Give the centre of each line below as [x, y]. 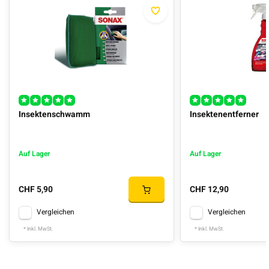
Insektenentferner [225, 114]
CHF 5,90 [36, 189]
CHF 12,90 [210, 189]
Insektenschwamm [54, 114]
